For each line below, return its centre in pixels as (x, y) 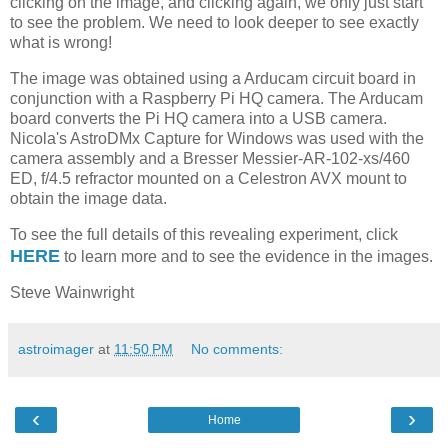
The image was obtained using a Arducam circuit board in (213, 78)
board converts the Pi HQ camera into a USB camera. (198, 118)
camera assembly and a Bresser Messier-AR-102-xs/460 (210, 158)
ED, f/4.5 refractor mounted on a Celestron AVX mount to (208, 178)
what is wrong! (61, 42)
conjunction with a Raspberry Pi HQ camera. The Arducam (216, 98)
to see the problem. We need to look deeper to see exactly (214, 22)
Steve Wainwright (72, 293)
